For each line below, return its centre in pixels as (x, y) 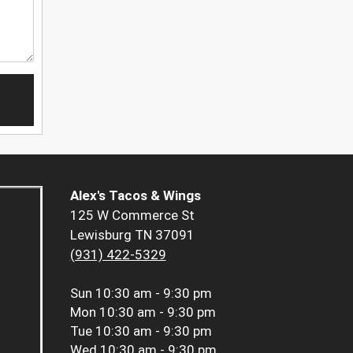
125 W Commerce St (132, 216)
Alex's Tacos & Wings (135, 196)
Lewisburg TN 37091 (132, 235)
